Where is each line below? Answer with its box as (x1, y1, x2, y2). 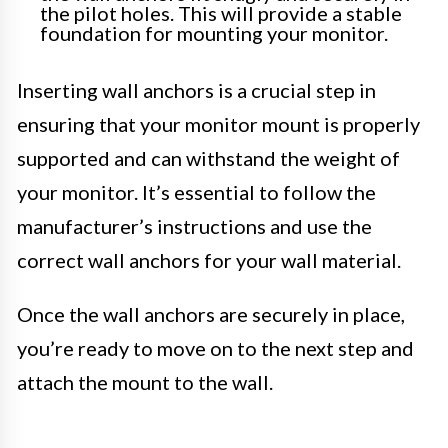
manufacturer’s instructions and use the (17, 214, 372, 239)
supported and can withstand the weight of (17, 146, 400, 171)
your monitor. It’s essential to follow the (17, 180, 376, 205)
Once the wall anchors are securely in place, (17, 302, 405, 327)
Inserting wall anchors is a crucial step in (17, 78, 376, 103)
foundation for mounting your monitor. (40, 21, 388, 46)
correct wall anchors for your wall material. (17, 248, 401, 273)
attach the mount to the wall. (17, 370, 273, 395)
